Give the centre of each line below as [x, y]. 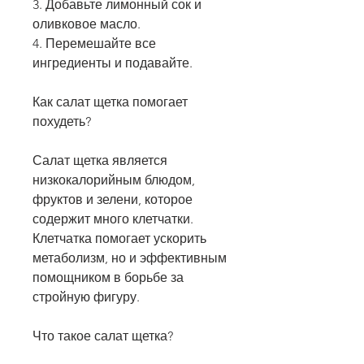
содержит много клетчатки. [113, 219]
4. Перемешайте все [94, 44]
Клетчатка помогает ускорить [119, 239]
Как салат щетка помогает [110, 102]
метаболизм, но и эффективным [130, 258]
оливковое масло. [87, 24]
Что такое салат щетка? [103, 336]
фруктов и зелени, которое [113, 200]
